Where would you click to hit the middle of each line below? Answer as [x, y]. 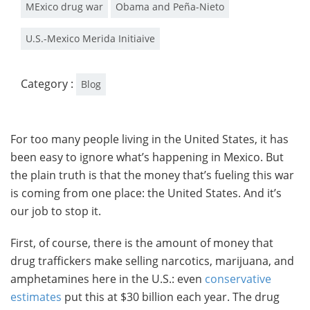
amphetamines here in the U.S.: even [108, 279]
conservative [238, 279]
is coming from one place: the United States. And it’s [146, 193]
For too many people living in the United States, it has [149, 139]
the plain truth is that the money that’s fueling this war [152, 175]
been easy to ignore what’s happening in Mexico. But [147, 157]
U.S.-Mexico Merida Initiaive [90, 38]
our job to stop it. [56, 211]
